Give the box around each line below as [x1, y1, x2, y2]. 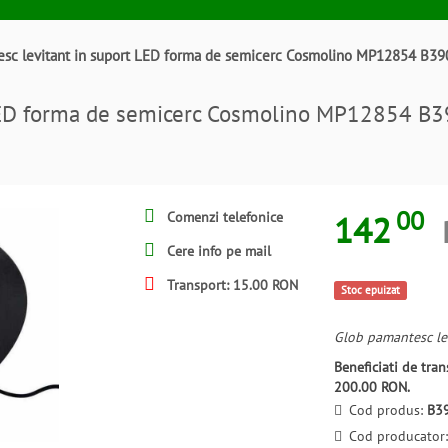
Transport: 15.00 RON [163, 276, 298, 294]
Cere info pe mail [163, 242, 271, 260]
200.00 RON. [334, 378, 410, 396]
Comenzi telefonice [163, 208, 283, 226]
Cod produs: [349, 401, 427, 419]
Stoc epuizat [340, 283, 400, 297]
